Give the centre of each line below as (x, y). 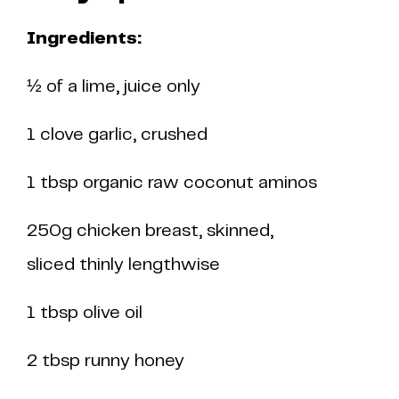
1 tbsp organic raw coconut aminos (172, 183)
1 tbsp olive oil (85, 313)
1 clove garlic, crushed (117, 135)
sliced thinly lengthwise (123, 265)
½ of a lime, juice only (114, 87)
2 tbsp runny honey (106, 361)
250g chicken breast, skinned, (150, 231)
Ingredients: (84, 39)
